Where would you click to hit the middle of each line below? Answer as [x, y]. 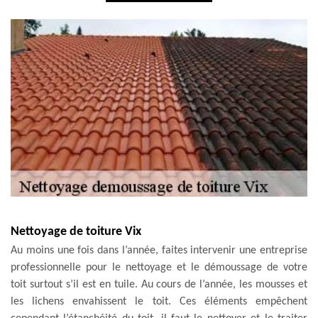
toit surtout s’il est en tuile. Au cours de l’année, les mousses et [159, 284]
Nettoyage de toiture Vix [76, 231]
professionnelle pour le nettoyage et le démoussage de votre [159, 267]
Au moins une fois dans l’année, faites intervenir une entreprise [159, 250]
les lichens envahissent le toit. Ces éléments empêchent [159, 301]
